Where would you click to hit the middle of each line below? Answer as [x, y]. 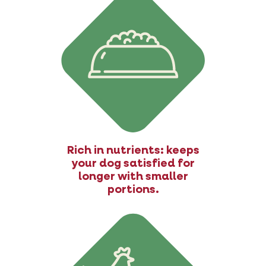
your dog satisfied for [133, 163]
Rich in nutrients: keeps [133, 150]
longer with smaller [133, 176]
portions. [133, 189]
